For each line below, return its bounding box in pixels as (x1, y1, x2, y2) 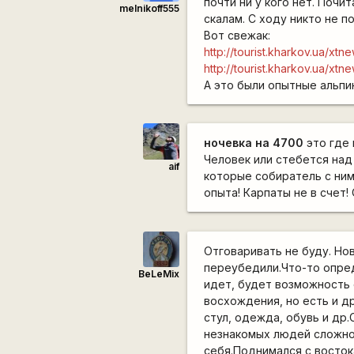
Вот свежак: (204, 28, 271, 42)
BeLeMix (137, 268, 179, 281)
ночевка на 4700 (204, 136, 304, 150)
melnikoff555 (119, 2, 179, 15)
